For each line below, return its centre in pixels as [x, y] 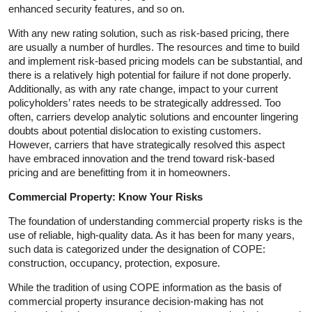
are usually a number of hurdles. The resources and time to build [154, 47]
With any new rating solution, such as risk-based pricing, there [149, 33]
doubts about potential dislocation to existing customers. [135, 130]
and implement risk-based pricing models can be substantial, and [155, 61]
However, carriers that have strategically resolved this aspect [147, 144]
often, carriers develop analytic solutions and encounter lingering [153, 116]
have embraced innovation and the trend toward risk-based [141, 158]
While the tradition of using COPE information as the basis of [145, 287]
